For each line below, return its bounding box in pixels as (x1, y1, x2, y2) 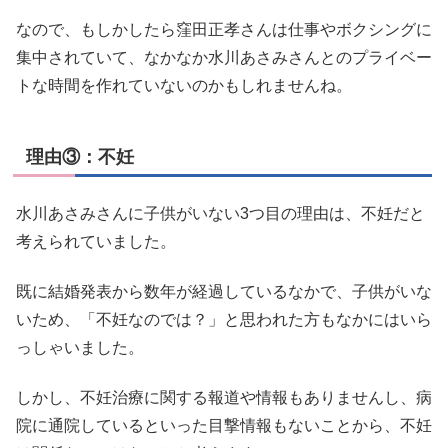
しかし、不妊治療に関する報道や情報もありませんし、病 (16, 389, 432, 407)
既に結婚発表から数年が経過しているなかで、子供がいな (16, 283, 432, 301)
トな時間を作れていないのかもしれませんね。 (16, 76, 352, 94)
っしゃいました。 (16, 339, 144, 357)
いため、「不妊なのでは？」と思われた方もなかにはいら (16, 311, 432, 329)
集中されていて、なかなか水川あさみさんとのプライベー (16, 48, 432, 66)
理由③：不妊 (26, 146, 134, 167)
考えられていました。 (16, 232, 176, 250)
